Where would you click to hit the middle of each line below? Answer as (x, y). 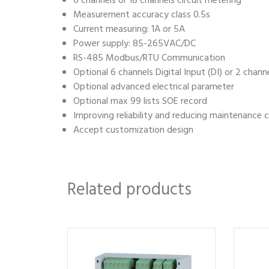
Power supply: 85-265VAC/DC (134, 44)
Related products (129, 190)
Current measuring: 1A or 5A (129, 30)
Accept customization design (133, 131)
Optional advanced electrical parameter (154, 87)
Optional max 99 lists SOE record (140, 102)
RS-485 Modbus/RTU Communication (149, 59)
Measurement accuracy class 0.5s (142, 15)
